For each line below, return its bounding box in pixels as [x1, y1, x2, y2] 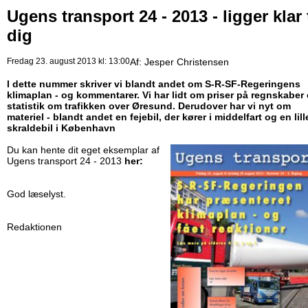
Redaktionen [7, 221, 62, 233]
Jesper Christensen [144, 56, 229, 68]
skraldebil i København [7, 122, 115, 134]
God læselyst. [7, 188, 66, 200]
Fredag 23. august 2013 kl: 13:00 [7, 56, 130, 67]
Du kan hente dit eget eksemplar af [7, 144, 159, 156]
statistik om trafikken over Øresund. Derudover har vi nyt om [7, 100, 291, 112]
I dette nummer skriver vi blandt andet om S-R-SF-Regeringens [7, 78, 300, 90]
